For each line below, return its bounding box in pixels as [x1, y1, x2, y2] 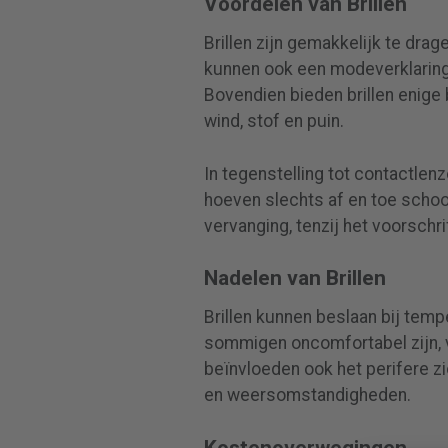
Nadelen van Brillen [203, 266, 386, 291]
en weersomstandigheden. [203, 385, 411, 406]
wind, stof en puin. [203, 111, 344, 132]
